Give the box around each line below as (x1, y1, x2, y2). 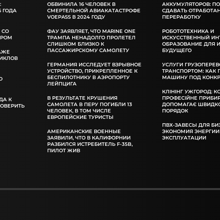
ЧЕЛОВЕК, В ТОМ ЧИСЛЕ (47, 107, 111, 114)
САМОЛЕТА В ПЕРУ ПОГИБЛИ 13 (47, 101, 133, 108)
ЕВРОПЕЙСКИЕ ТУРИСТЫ (47, 113, 114, 120)
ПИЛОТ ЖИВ (47, 147, 81, 154)
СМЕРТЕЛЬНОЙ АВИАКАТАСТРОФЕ (47, 7, 141, 14)
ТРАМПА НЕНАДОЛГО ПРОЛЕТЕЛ (47, 34, 136, 41)
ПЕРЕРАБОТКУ (162, 13, 201, 20)
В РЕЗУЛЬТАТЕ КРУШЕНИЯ (47, 94, 118, 101)
